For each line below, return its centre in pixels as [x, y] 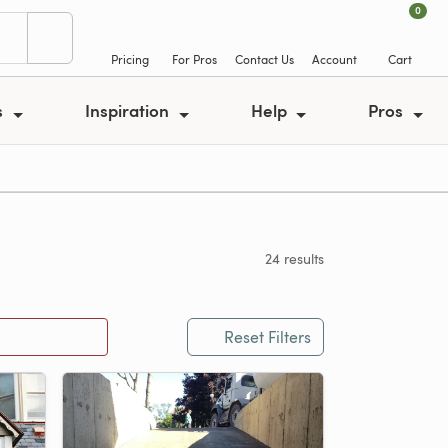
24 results [294, 258]
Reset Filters [267, 337]
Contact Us [264, 59]
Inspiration [129, 110]
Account [334, 59]
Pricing [129, 59]
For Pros [194, 59]
